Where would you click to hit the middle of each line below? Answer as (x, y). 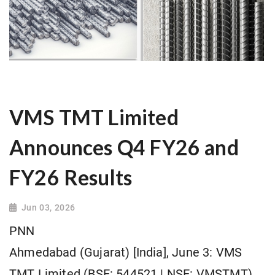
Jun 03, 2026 (48, 208)
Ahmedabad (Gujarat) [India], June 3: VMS (126, 253)
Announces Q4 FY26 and (124, 148)
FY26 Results (71, 178)
